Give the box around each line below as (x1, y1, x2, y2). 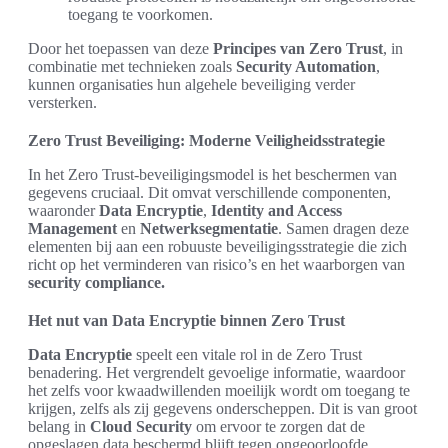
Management (28, 220, 117, 238)
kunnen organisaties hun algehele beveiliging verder (28, 76, 355, 94)
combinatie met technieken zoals (28, 58, 236, 76)
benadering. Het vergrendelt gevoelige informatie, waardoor (28, 364, 405, 382)
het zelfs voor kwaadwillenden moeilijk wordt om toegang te (28, 382, 410, 400)
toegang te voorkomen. (68, 6, 213, 24)
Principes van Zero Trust (213, 40, 383, 58)
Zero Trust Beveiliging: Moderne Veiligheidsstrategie (28, 132, 385, 150)
